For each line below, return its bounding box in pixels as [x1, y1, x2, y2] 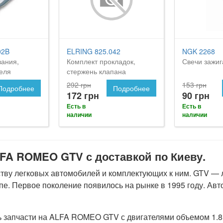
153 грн [182, 79, 207, 90]
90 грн [182, 89, 210, 102]
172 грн [67, 89, 99, 102]
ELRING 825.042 [67, 46, 120, 56]
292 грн [67, 79, 91, 90]
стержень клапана [67, 66, 126, 76]
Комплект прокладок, [67, 56, 135, 66]
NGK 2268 [182, 46, 215, 56]
